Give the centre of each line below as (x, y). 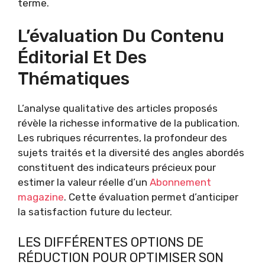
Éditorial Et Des (82, 57)
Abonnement (180, 182)
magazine (41, 197)
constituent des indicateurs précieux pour (117, 167)
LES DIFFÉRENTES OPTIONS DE (111, 242)
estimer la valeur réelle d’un (84, 182)
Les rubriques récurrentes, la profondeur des (122, 138)
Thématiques (74, 79)
